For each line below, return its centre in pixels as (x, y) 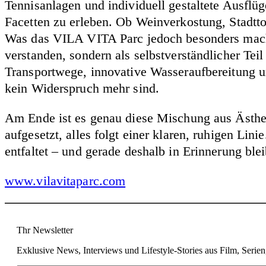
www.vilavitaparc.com (65, 180)
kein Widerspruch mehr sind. (82, 88)
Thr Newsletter (45, 230)
